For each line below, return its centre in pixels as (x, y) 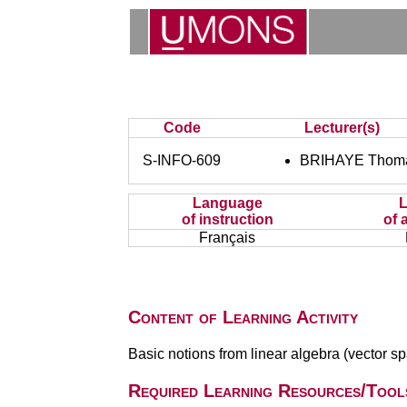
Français (228, 238)
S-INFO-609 (182, 160)
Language (227, 203)
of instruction (227, 219)
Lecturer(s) (342, 128)
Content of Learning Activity (243, 317)
